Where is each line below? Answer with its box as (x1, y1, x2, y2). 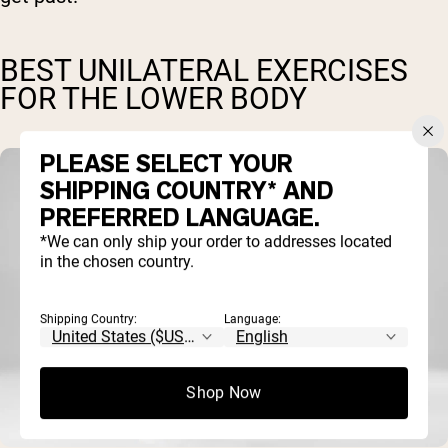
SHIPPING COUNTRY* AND (40, 175, 334, 208)
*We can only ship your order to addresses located (40, 232, 392, 252)
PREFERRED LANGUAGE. (40, 202, 320, 235)
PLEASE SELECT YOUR (40, 148, 293, 181)
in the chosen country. (40, 252, 194, 272)
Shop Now (186, 383, 262, 402)
